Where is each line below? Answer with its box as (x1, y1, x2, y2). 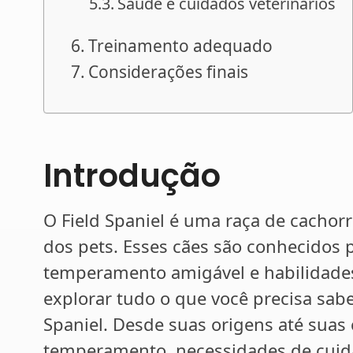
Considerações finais (88, 61, 249, 84)
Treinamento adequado (88, 35, 273, 58)
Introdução (43, 153, 221, 198)
